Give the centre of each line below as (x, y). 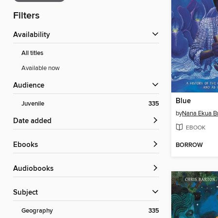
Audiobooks (36, 169)
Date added (35, 121)
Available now (41, 68)
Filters (26, 16)
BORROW (189, 145)
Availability (34, 35)
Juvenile (33, 104)
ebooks (28, 145)
